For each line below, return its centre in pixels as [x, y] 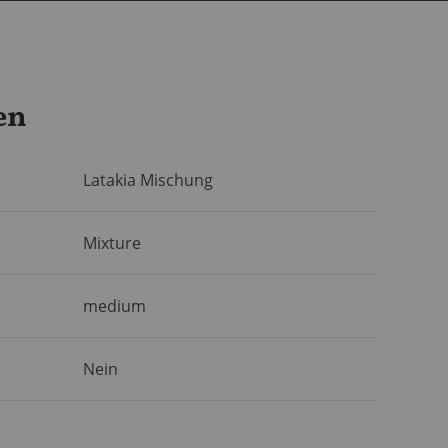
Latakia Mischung [148, 180]
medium [114, 306]
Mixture [112, 243]
